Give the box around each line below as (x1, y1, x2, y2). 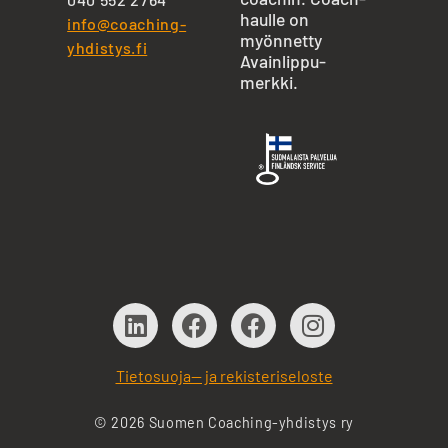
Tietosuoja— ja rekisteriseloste (115, 365, 333, 385)
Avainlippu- (240, 50, 326, 73)
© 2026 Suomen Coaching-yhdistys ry (94, 413, 354, 431)
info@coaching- (67, 14, 187, 34)
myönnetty (240, 29, 322, 52)
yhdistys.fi (67, 38, 148, 58)
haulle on (240, 8, 309, 31)
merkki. (240, 71, 298, 94)
